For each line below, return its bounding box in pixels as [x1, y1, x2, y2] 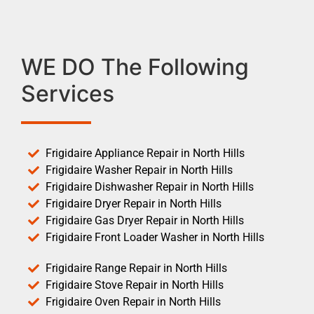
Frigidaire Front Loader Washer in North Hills [46, 230, 264, 244]
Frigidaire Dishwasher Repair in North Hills [46, 179, 254, 193]
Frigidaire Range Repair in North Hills [46, 261, 227, 275]
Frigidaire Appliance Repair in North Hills [46, 146, 245, 160]
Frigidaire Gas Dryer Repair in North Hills [46, 213, 244, 227]
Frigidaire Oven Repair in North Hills [46, 294, 221, 308]
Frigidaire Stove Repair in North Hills [46, 278, 224, 292]
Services [21, 79, 114, 107]
